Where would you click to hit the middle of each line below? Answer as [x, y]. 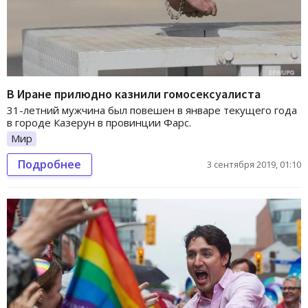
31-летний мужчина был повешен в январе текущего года [152, 110]
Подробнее [49, 164]
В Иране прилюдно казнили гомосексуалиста [134, 93]
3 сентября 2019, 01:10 [254, 164]
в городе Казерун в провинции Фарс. [99, 122]
